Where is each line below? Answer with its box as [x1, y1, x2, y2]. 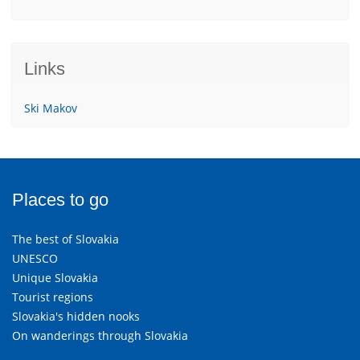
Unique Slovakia [12, 269, 98, 285]
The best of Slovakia [12, 231, 119, 247]
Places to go [12, 189, 108, 210]
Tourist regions [12, 288, 93, 305]
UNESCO [12, 250, 58, 266]
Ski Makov [24, 100, 77, 116]
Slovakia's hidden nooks [12, 308, 140, 324]
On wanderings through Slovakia [12, 327, 188, 343]
